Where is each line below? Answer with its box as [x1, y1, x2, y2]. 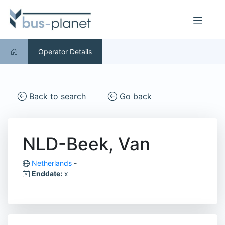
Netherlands [32, 159, 72, 168]
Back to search [27, 91, 86, 102]
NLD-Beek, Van [23, 133, 150, 155]
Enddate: [32, 169, 62, 178]
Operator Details [38, 47, 92, 56]
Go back [117, 91, 152, 102]
